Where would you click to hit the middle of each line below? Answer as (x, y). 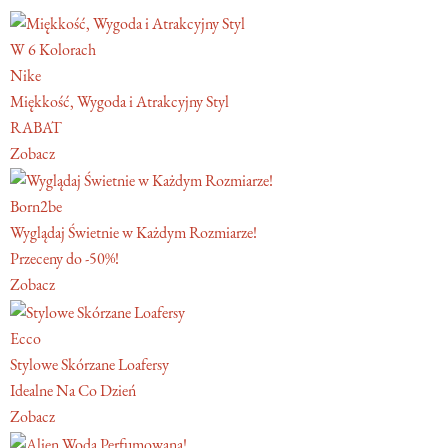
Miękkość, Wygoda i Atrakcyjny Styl (119, 101)
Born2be (36, 207)
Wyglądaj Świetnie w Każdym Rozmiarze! (133, 233)
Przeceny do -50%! (64, 259)
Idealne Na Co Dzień (73, 391)
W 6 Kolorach (53, 49)
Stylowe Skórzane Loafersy (89, 365)
